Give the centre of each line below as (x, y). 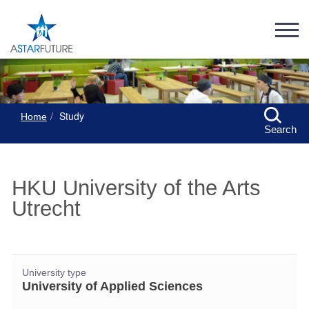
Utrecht (46, 209)
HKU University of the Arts (136, 188)
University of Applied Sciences (112, 286)
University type (54, 273)
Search (281, 130)
